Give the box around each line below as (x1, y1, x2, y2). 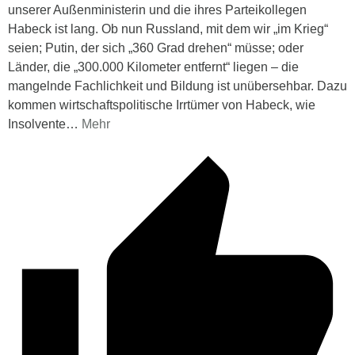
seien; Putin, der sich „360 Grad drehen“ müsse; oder (8, 41, 303, 55)
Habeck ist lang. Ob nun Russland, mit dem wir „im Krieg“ (8, 22, 328, 36)
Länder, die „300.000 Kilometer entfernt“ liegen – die (8, 60, 299, 74)
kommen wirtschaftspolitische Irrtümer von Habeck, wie (8, 98, 315, 113)
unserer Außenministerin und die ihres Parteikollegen (8, 3, 307, 17)
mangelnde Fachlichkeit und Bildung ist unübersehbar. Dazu (8, 79, 347, 94)
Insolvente (8, 117, 66, 132)
